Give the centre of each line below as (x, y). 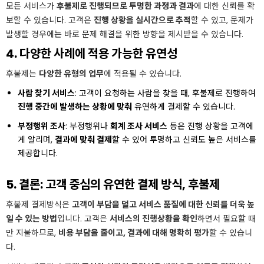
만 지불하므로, (32, 233)
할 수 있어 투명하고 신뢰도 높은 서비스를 (184, 140)
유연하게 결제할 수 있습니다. (184, 107)
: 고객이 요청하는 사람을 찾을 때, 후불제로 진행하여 (165, 93)
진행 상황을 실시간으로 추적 (142, 20)
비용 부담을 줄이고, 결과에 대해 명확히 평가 (134, 233)
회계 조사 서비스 (139, 126)
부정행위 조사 (42, 126)
